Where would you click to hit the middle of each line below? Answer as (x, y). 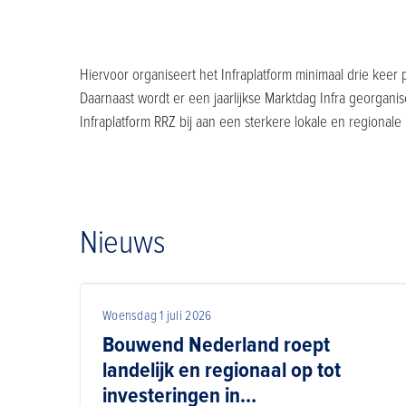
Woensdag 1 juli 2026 (157, 315)
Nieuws (123, 242)
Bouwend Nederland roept (216, 344)
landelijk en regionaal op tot (222, 370)
